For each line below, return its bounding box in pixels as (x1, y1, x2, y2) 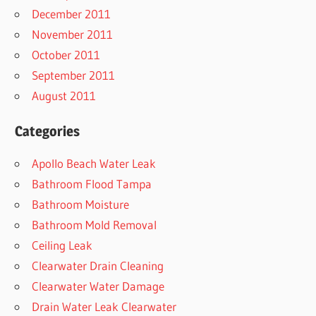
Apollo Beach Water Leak (32, 155, 157, 171)
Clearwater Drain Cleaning (32, 257, 164, 273)
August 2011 (32, 88, 97, 104)
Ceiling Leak (32, 237, 93, 253)
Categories (15, 122, 80, 140)
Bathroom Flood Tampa (32, 176, 152, 191)
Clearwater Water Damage (32, 278, 165, 293)
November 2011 (32, 27, 114, 42)
